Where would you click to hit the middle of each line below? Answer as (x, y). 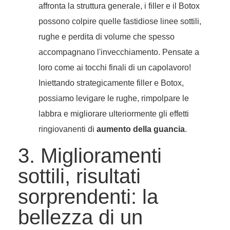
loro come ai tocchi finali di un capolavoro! (115, 68)
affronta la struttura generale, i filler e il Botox (119, 6)
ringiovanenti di (68, 129)
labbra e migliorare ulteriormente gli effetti (114, 114)
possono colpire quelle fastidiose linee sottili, (120, 22)
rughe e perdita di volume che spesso (107, 37)
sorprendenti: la (88, 197)
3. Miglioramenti (90, 156)
